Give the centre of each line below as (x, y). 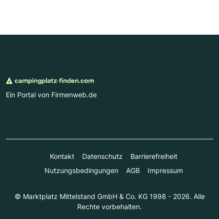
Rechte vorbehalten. (109, 206)
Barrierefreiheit (154, 156)
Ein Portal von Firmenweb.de (51, 94)
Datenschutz (102, 156)
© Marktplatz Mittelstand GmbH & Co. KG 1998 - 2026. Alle (109, 196)
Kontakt (62, 156)
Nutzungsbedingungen (81, 170)
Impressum (165, 170)
